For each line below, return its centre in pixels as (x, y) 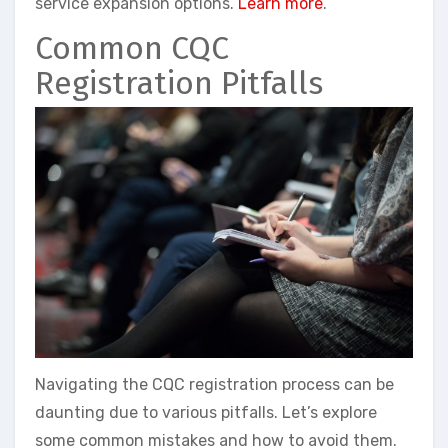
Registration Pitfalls (179, 82)
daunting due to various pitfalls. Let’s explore (206, 413)
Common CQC (132, 47)
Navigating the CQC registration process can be (214, 385)
